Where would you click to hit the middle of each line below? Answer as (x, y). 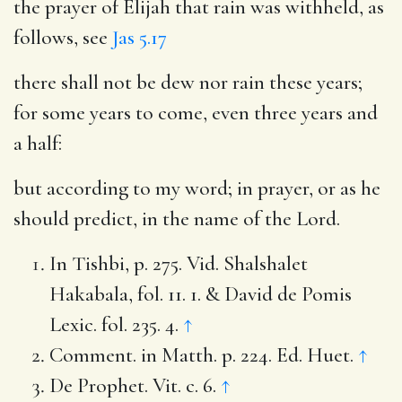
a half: (38, 143)
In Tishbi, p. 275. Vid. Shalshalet (179, 263)
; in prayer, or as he (304, 188)
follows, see (63, 37)
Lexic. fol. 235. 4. (116, 324)
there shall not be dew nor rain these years (186, 82)
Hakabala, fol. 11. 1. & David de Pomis (201, 294)
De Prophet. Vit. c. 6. (135, 385)
